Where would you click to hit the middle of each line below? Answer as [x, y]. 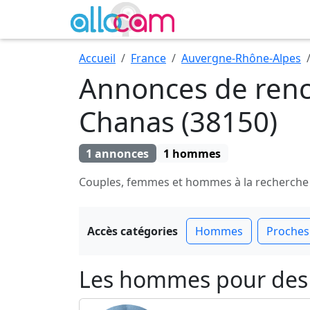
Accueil [97, 58]
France [148, 58]
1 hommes [192, 153]
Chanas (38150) [178, 121]
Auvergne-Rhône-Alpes [241, 58]
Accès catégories [133, 231]
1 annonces [118, 153]
